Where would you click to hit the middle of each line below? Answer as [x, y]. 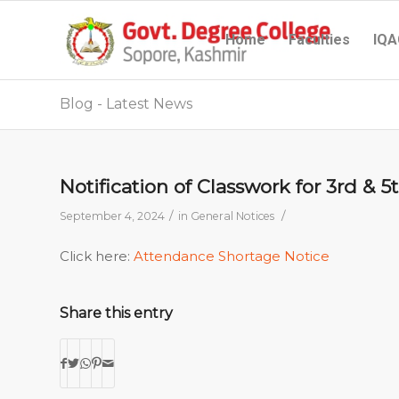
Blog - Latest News [126, 104]
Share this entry [116, 313]
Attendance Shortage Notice [232, 256]
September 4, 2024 [112, 216]
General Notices [232, 216]
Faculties [319, 40]
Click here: [97, 256]
